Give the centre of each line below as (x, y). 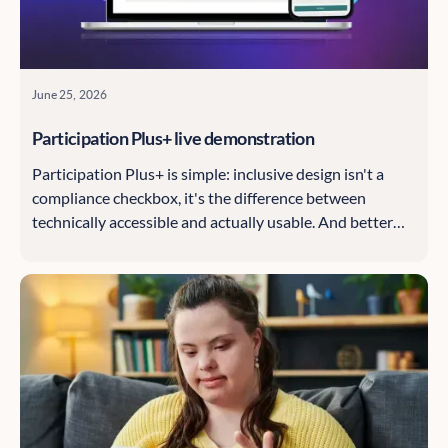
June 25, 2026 (69, 94)
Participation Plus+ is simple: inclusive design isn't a (208, 174)
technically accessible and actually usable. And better (212, 222)
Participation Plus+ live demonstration (173, 138)
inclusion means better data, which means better (197, 246)
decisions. (65, 270)
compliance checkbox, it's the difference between (199, 198)
